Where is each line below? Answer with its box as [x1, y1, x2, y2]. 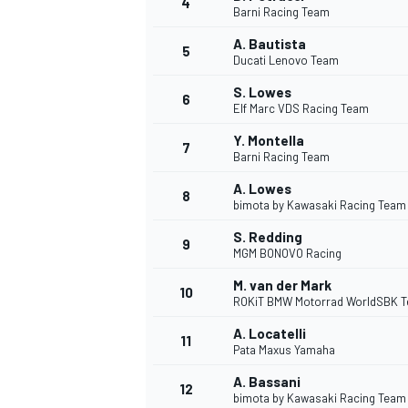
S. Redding [233, 229, 302, 246]
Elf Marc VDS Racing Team [233, 101, 369, 117]
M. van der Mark [233, 277, 331, 294]
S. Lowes [233, 84, 291, 101]
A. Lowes [233, 180, 291, 198]
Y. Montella [233, 132, 304, 149]
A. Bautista [233, 36, 306, 53]
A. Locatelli [233, 325, 306, 342]
